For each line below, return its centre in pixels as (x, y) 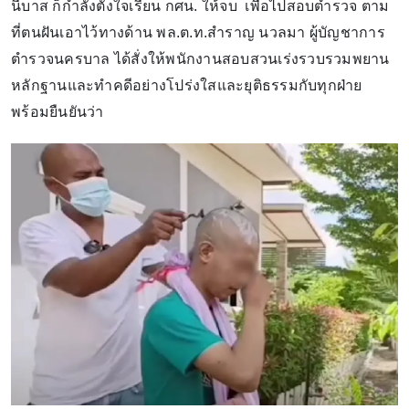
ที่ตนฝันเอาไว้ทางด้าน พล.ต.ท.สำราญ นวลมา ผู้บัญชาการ (198, 32)
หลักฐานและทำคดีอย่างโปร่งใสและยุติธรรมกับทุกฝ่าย (187, 85)
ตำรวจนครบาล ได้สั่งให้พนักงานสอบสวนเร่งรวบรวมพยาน (200, 58)
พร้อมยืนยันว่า (58, 111)
